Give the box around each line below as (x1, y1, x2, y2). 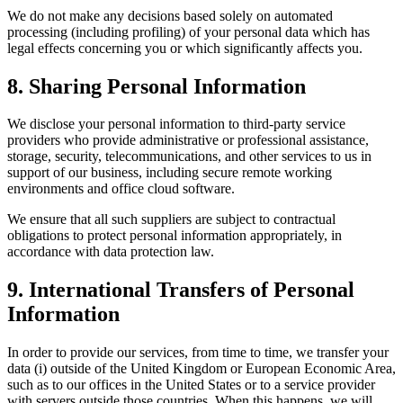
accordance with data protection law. (7, 244, 214, 260)
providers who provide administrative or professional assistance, (7, 132, 369, 148)
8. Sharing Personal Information (7, 74, 306, 98)
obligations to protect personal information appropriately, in (7, 228, 342, 244)
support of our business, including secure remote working (7, 165, 332, 181)
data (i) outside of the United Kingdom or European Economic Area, (7, 361, 396, 377)
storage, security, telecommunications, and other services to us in (7, 148, 372, 165)
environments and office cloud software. (7, 181, 235, 197)
